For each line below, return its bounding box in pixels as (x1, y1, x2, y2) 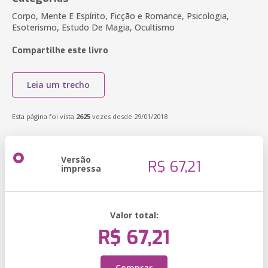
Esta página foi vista (12, 112, 76, 121)
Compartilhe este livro (12, 45, 108, 56)
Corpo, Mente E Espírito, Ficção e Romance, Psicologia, (12, 10, 229, 22)
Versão (61, 154, 91, 165)
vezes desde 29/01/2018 (90, 112, 167, 121)
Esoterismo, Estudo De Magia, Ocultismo (12, 22, 175, 33)
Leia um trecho (27, 79, 90, 90)
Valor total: (109, 209, 159, 221)
